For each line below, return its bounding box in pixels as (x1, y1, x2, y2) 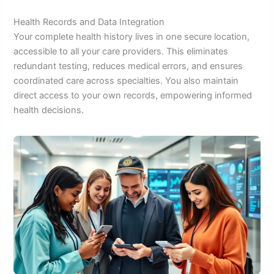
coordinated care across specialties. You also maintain (13, 75, 239, 87)
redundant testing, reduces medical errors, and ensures (13, 61, 243, 72)
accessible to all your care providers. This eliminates (13, 46, 229, 57)
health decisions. (13, 105, 84, 116)
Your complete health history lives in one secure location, (13, 31, 250, 43)
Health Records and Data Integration (13, 17, 165, 28)
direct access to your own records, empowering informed (13, 90, 253, 102)
